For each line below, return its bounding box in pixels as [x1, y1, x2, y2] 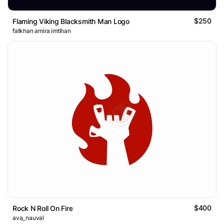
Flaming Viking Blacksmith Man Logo [12, 17, 129, 26]
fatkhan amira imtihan [12, 27, 71, 35]
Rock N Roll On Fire [12, 204, 73, 213]
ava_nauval [12, 214, 44, 222]
